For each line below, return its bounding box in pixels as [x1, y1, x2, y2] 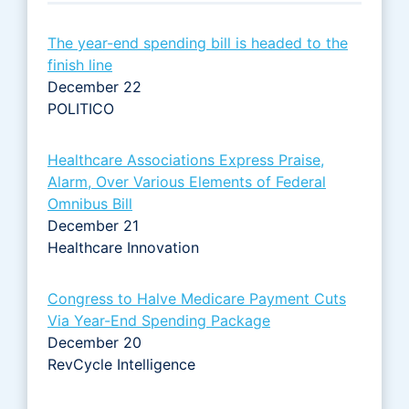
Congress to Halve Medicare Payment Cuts [47, 288, 346, 308]
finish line [47, 55, 112, 74]
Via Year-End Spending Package [47, 310, 270, 330]
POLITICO [47, 99, 114, 118]
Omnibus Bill [47, 194, 132, 213]
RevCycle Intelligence [47, 354, 195, 373]
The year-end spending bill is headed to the [47, 33, 348, 52]
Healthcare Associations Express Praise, [47, 150, 324, 169]
